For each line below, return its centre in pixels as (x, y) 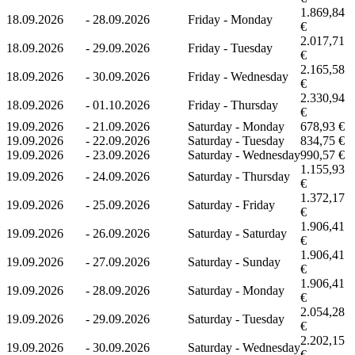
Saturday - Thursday (239, 176)
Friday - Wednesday (238, 76)
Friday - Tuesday (230, 48)
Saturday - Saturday (237, 233)
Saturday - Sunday (234, 261)
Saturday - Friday (231, 204)
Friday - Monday (230, 19)
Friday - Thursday (233, 105)
